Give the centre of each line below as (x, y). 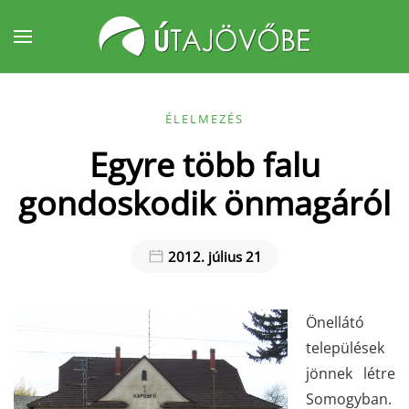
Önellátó (335, 322)
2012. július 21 (213, 257)
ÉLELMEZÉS (204, 119)
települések (345, 348)
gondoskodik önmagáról (204, 203)
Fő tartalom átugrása (114, 52)
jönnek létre (351, 373)
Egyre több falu (204, 164)
